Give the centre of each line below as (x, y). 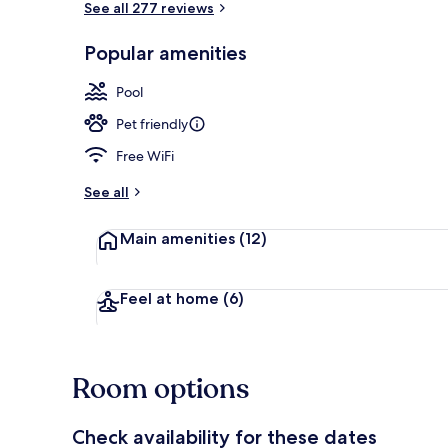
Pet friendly (152, 123)
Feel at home (169, 298)
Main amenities (177, 238)
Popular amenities (165, 52)
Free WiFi (145, 155)
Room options (160, 388)
